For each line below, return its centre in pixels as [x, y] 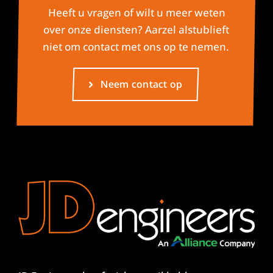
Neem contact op [141, 84]
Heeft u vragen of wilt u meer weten [137, 13]
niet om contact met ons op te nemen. [136, 47]
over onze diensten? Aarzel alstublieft [136, 30]
